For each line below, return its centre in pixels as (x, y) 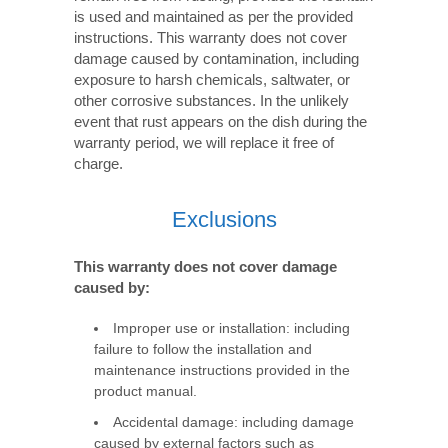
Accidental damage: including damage (233, 422)
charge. (98, 163)
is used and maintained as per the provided (213, 16)
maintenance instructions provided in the (222, 370)
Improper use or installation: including (231, 328)
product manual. (145, 391)
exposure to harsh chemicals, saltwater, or (212, 79)
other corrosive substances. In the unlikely (211, 100)
